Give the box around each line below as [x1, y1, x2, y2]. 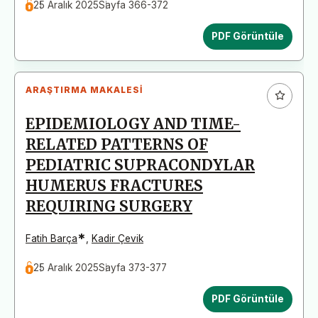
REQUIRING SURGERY [26, 197, 192, 216]
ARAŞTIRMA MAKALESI [26, 84, 143, 95]
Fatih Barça [26, 232, 77, 244]
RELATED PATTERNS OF [26, 135, 208, 154]
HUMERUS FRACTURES [26, 176, 203, 195]
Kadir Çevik [92, 232, 143, 244]
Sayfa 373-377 [99, 261, 168, 273]
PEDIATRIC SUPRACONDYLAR [26, 155, 255, 175]
